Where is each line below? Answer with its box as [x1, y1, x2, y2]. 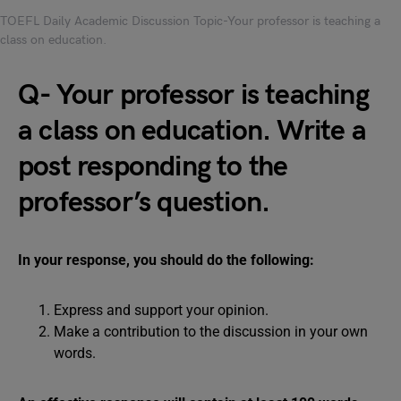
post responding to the [18, 149, 288, 184]
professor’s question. [18, 185, 270, 220]
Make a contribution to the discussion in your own [54, 323, 368, 340]
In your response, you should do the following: [18, 252, 314, 269]
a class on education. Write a [18, 114, 366, 149]
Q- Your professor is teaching [18, 78, 369, 113]
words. [54, 345, 96, 362]
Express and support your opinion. [54, 302, 269, 319]
